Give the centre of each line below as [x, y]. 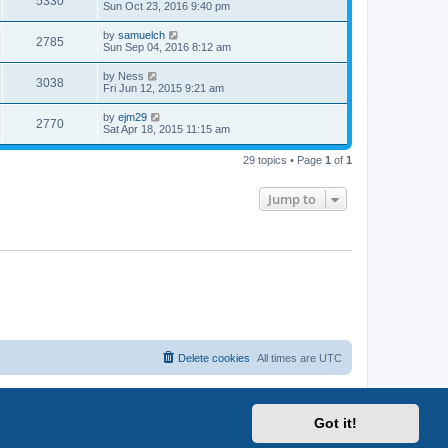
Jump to [292, 198]
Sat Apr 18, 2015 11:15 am [166, 128]
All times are [288, 358]
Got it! [336, 423]
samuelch [141, 34]
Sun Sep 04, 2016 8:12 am [167, 46]
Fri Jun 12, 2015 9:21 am [163, 87]
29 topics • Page [284, 159]
